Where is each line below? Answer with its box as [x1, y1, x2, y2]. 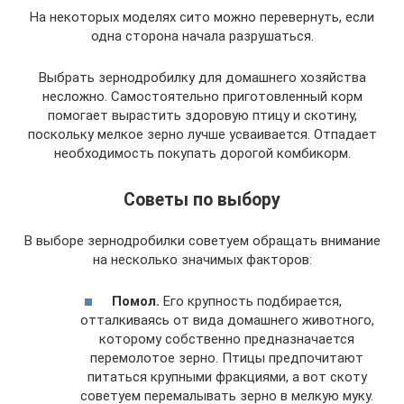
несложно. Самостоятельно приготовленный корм [41, 88, 363, 106]
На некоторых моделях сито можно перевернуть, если [30, 9, 374, 26]
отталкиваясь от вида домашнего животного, [79, 312, 374, 328]
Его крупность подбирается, [160, 293, 342, 309]
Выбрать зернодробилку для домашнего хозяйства [38, 69, 366, 87]
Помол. [112, 293, 160, 309]
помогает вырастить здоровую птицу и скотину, [47, 107, 357, 124]
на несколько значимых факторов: [92, 251, 312, 268]
